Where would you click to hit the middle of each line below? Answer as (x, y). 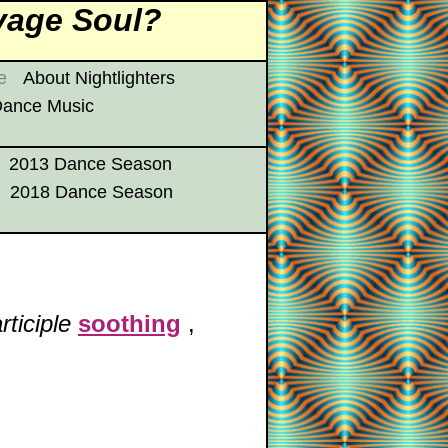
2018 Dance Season (91, 192)
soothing (129, 323)
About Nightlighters (99, 78)
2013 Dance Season (90, 164)
